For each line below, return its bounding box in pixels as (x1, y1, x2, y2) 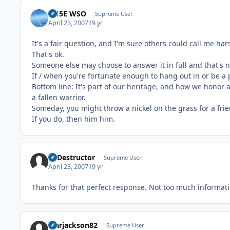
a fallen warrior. (32, 92, 86, 103)
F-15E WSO (48, 9, 87, 19)
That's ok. (32, 49, 64, 60)
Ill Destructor (48, 152, 95, 162)
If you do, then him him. (32, 114, 115, 124)
